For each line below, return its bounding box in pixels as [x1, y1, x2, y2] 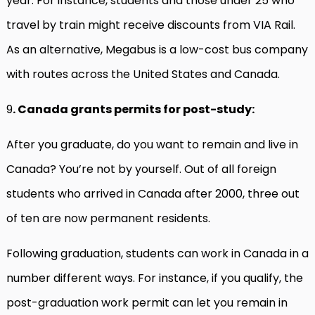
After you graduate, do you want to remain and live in [6, 136, 298, 153]
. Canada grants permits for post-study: [13, 101, 255, 117]
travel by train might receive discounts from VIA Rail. [6, 17, 295, 33]
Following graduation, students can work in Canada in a [6, 245, 309, 262]
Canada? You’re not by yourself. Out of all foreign [6, 161, 276, 177]
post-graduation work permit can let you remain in [6, 295, 288, 311]
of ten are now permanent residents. [6, 210, 216, 226]
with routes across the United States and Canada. [6, 66, 288, 82]
